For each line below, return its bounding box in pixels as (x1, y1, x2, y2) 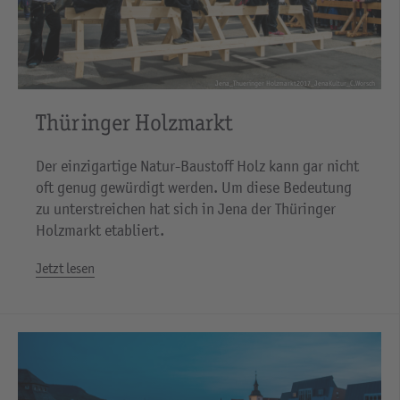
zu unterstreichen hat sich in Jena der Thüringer (36, 200, 336, 219)
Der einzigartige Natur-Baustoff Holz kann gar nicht (36, 157, 359, 176)
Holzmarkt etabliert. (36, 221, 164, 240)
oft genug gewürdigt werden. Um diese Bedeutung (36, 179, 352, 197)
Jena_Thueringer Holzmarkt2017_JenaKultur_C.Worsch (215, 79, 375, 88)
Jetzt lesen (36, 260, 95, 277)
